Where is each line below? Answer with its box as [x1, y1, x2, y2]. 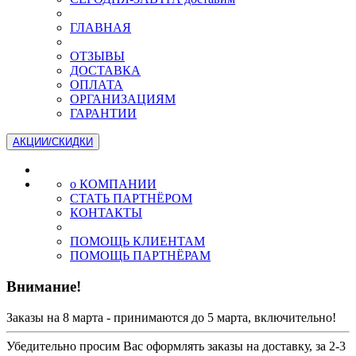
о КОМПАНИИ [70, 177, 157, 192]
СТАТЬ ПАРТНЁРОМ [70, 192, 192, 206]
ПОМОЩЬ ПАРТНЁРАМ [70, 249, 211, 263]
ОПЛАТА [70, 78, 123, 92]
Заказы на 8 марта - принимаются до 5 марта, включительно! [6, 310, 336, 324]
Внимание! [6, 277, 81, 295]
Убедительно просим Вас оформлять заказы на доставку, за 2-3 [6, 339, 346, 353]
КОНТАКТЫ [70, 206, 142, 220]
